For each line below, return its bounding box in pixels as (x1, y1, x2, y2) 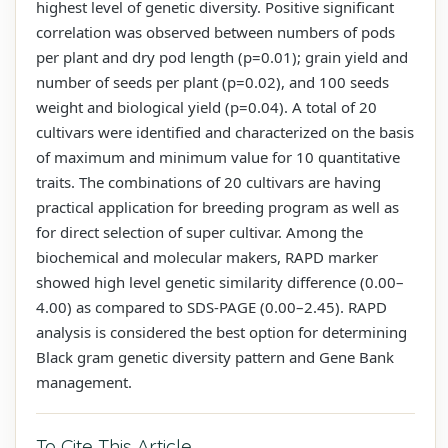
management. (36, 371, 132, 392)
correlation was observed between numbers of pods (36, 21, 395, 42)
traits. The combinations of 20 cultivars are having (36, 171, 381, 192)
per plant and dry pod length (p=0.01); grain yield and (36, 46, 408, 67)
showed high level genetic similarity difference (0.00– (36, 271, 404, 292)
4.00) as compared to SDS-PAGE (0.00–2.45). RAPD (36, 296, 387, 317)
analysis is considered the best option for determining (36, 321, 407, 342)
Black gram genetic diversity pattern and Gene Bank (36, 346, 394, 367)
